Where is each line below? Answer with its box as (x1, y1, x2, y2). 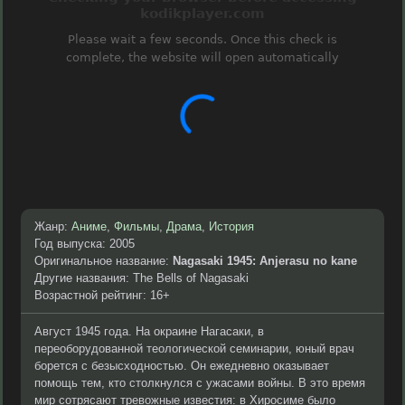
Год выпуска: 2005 (34, 237, 135, 250)
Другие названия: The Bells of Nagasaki (34, 271, 249, 285)
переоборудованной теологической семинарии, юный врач (34, 342, 354, 355)
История (209, 220, 254, 233)
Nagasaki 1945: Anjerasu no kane (173, 254, 357, 268)
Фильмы (114, 220, 159, 233)
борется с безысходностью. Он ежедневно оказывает (34, 359, 329, 372)
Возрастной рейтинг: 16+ (34, 288, 170, 302)
